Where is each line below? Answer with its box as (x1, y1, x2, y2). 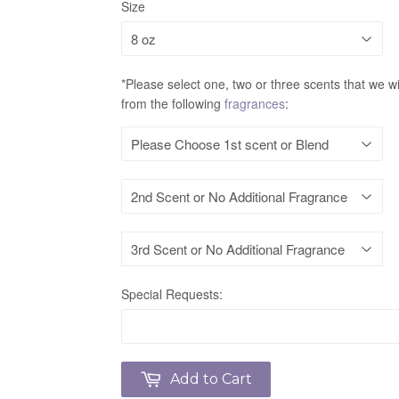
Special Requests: (121, 284, 223, 303)
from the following (121, 94, 224, 112)
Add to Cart (170, 370, 252, 387)
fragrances (224, 94, 285, 112)
